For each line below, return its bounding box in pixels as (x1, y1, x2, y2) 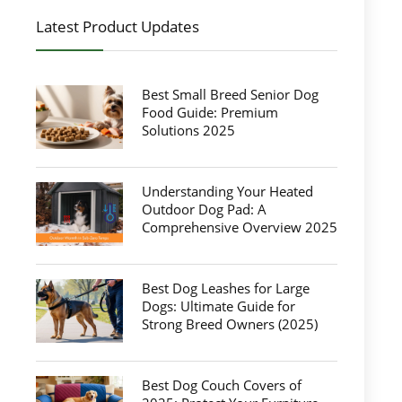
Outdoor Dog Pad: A (141, 200, 267, 218)
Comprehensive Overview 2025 (141, 218, 337, 236)
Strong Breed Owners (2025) (141, 315, 318, 333)
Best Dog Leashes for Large (141, 279, 310, 297)
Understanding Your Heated (141, 182, 313, 200)
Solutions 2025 (141, 121, 235, 139)
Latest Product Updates (36, 16, 199, 37)
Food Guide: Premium (141, 103, 278, 121)
